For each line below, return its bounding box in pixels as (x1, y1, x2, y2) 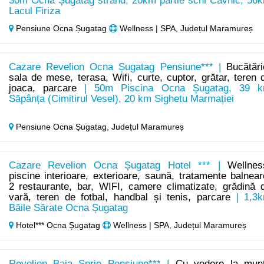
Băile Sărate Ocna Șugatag (8, 202, 128, 214)
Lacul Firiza (8, 5, 60, 17)
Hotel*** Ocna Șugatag (13, 220, 103, 230)
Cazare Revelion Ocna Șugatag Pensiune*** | (8, 61, 227, 73)
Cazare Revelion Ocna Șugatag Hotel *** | (8, 160, 228, 171)
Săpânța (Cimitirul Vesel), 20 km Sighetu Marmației (8, 93, 234, 105)
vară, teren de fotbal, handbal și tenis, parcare (8, 192, 231, 203)
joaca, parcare (8, 82, 77, 94)
